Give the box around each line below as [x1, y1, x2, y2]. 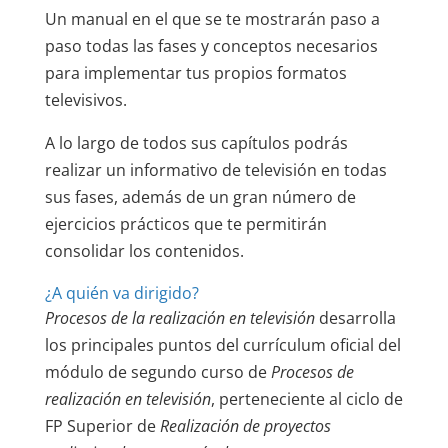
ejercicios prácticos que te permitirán [44, 212, 327, 235]
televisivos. [44, 88, 127, 111]
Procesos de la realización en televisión [44, 306, 315, 329]
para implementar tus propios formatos [44, 61, 347, 84]
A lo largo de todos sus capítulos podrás [44, 131, 348, 154]
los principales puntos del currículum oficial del [44, 333, 401, 356]
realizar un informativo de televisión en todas [44, 158, 387, 181]
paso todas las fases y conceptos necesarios [44, 34, 378, 57]
